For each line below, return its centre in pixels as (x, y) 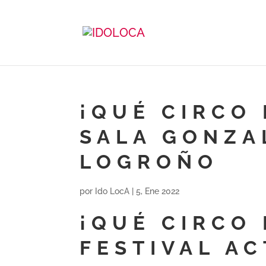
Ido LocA (113, 191)
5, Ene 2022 (158, 191)
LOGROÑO (149, 162)
